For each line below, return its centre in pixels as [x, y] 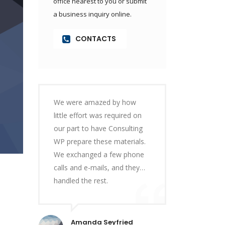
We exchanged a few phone [99, 154]
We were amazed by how [95, 102]
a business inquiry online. [92, 14]
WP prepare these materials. [100, 141]
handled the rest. [81, 181]
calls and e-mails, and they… [99, 167]
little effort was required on [98, 115]
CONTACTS [96, 39]
